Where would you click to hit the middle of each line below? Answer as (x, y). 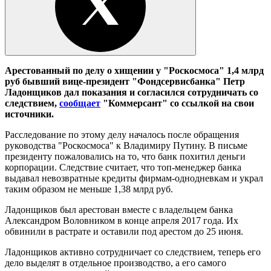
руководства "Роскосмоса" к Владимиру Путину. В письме (126, 145)
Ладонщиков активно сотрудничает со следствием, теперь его (133, 252)
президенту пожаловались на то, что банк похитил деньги (125, 156)
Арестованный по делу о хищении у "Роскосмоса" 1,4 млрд (134, 70)
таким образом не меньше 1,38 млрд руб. (89, 189)
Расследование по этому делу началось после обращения (122, 134)
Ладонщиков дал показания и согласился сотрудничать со (132, 92)
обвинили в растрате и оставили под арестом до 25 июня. (125, 231)
